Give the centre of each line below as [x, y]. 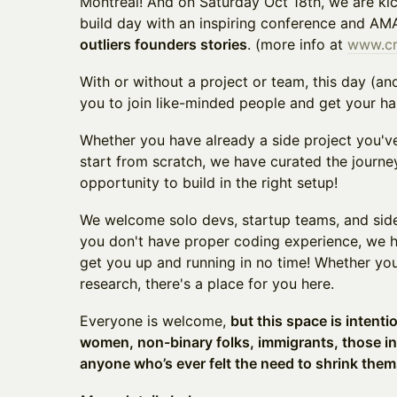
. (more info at [297, 44]
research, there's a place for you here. [207, 284]
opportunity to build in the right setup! [209, 183]
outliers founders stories [163, 44]
